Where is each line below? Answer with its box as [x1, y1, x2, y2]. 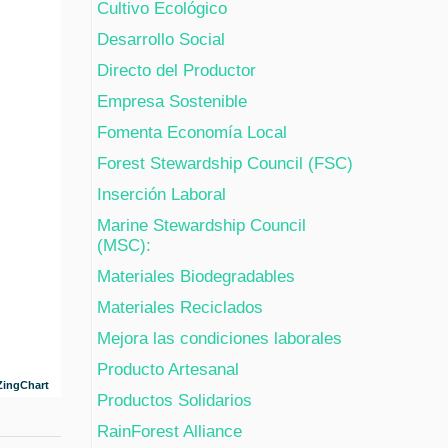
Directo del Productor [97, 61, 256, 81]
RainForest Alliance [97, 422, 242, 442]
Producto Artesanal [97, 360, 239, 380]
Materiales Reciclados [97, 298, 263, 318]
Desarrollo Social [97, 30, 225, 50]
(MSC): [97, 236, 151, 256]
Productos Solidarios [97, 391, 252, 411]
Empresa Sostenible [97, 92, 247, 112]
